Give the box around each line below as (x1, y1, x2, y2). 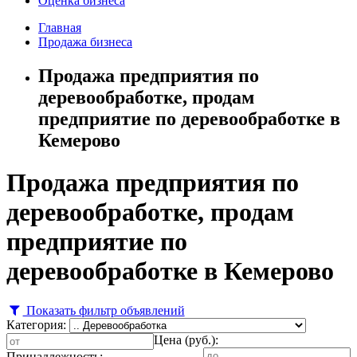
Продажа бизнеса (38, 34, 132, 49)
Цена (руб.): (154, 332, 218, 347)
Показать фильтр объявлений (22, 303, 185, 317)
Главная (38, 20, 81, 34)
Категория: (6, 317, 66, 331)
